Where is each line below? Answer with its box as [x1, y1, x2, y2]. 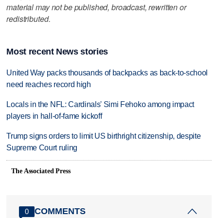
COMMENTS [35, 206, 86, 217]
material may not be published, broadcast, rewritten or [6, 1, 186, 13]
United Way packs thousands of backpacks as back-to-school [6, 69, 208, 77]
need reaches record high [6, 80, 91, 89]
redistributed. [6, 13, 51, 24]
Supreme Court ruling [6, 144, 77, 152]
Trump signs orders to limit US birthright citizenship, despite [6, 132, 201, 141]
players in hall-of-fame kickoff [6, 112, 102, 121]
